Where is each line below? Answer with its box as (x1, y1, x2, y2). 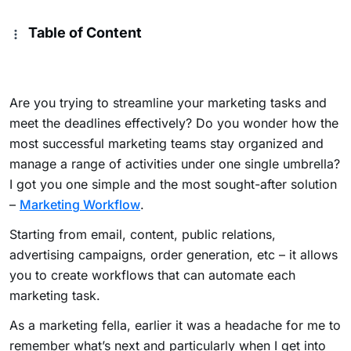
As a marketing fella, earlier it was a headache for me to (9, 317, 341, 334)
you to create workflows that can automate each (9, 267, 295, 284)
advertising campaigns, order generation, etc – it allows (9, 247, 338, 263)
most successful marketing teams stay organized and (9, 136, 324, 152)
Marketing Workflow (20, 197, 140, 213)
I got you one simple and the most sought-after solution (9, 176, 337, 193)
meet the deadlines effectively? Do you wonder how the (9, 115, 338, 132)
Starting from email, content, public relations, (9, 226, 276, 243)
